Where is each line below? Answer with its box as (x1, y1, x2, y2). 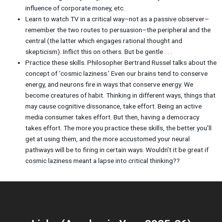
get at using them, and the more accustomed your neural (25, 135, 190, 143)
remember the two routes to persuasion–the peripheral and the (25, 26, 211, 34)
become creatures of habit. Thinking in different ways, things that (25, 91, 216, 100)
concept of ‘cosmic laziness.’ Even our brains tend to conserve (25, 69, 208, 78)
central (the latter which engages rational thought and (25, 37, 183, 45)
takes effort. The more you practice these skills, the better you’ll (25, 124, 212, 132)
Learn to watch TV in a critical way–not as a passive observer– (25, 15, 210, 23)
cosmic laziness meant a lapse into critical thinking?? (25, 157, 180, 165)
